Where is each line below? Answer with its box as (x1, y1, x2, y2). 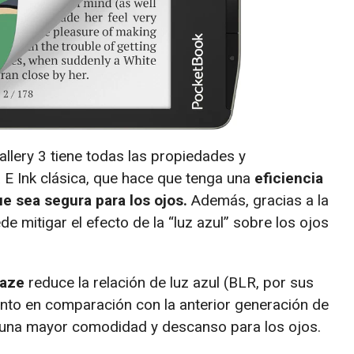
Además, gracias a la (187, 191, 329, 210)
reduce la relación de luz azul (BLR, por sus (24, 273, 314, 292)
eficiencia (254, 169, 323, 188)
